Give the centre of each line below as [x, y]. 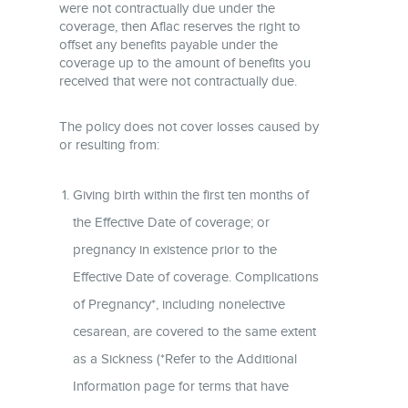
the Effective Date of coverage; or [171, 222]
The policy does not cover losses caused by [189, 126]
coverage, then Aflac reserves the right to [180, 26]
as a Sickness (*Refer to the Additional [185, 358]
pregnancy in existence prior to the [175, 249]
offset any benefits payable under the [168, 44]
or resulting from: [109, 144]
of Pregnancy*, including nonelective [179, 304]
